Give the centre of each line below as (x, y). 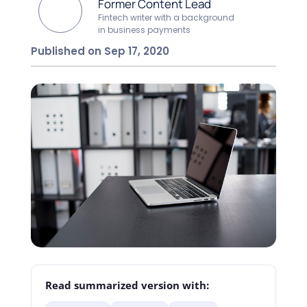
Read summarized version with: (127, 286)
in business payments (145, 29)
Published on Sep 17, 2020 (100, 51)
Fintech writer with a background (167, 17)
